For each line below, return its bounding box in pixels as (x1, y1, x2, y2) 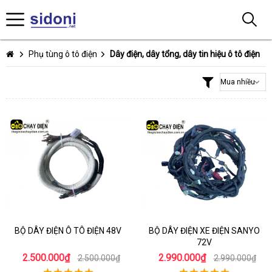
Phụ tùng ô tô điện (29, 49, 97, 59)
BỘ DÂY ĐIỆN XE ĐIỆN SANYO (148, 226, 260, 236)
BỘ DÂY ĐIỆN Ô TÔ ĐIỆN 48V (15, 226, 121, 236)
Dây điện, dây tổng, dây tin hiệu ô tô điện (110, 49, 260, 59)
